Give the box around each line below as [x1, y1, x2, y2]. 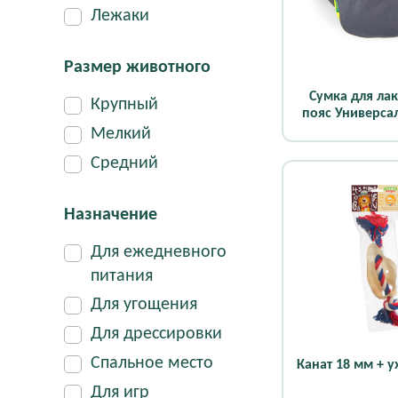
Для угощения [91, 296, 197, 314]
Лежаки [91, 7, 149, 25]
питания [91, 267, 153, 285]
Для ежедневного [91, 243, 227, 261]
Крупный [91, 96, 158, 114]
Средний [91, 155, 158, 172]
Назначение [64, 206, 157, 224]
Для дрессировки [91, 325, 222, 343]
